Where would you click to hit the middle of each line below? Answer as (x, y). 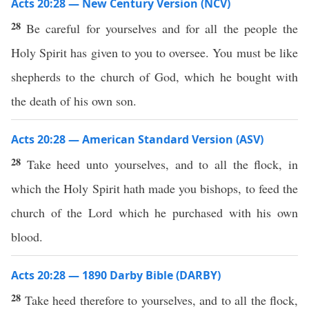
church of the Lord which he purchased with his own (154, 212)
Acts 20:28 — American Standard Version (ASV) (137, 139)
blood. (27, 237)
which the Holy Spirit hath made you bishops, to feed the (154, 188)
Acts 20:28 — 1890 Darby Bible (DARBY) (116, 275)
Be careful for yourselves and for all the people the (162, 28)
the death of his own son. (74, 101)
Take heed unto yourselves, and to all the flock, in (162, 164)
